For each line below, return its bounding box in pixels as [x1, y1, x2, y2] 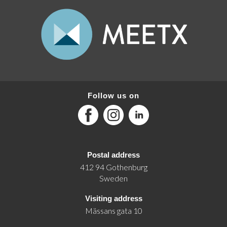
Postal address [87, 150, 140, 160]
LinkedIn [128, 104, 158, 115]
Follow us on [88, 91, 139, 100]
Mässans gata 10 [85, 206, 142, 216]
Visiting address [85, 194, 142, 203]
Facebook [78, 104, 113, 115]
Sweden [99, 173, 128, 183]
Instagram [103, 104, 137, 115]
